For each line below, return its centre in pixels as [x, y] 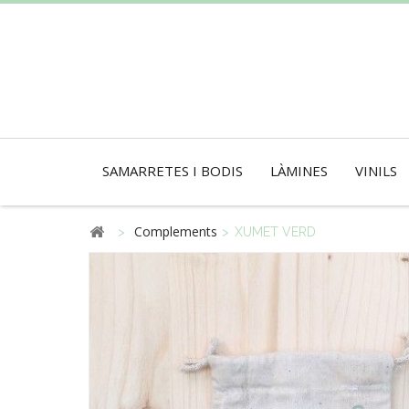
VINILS [376, 171]
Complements [176, 231]
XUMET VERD [275, 232]
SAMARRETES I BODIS [173, 171]
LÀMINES [299, 171]
